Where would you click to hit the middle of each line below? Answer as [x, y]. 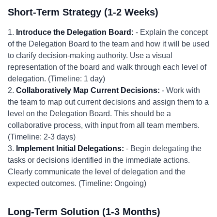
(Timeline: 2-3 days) [42, 137]
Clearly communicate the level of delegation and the [97, 172]
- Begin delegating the [163, 148]
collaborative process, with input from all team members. [104, 125]
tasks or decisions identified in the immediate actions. [99, 160]
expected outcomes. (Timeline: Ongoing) [77, 183]
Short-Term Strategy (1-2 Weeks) [83, 12]
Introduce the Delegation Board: [75, 32]
